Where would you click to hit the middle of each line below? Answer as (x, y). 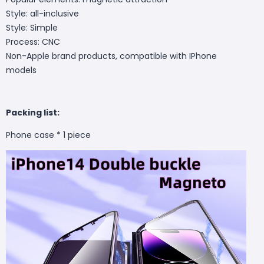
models (21, 70)
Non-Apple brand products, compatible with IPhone (111, 56)
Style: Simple (32, 27)
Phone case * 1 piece (48, 135)
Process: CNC (33, 42)
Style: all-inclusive (42, 13)
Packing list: (33, 112)
